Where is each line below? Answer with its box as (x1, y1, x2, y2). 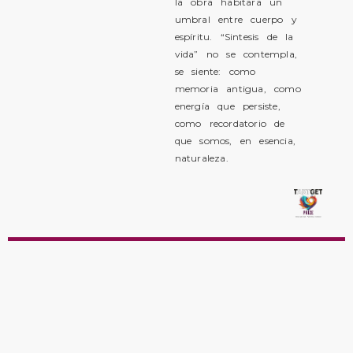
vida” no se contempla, (174, 48, 297, 60)
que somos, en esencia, (174, 135, 295, 147)
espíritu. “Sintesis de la (174, 31, 294, 43)
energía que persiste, (174, 100, 281, 112)
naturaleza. (174, 152, 229, 164)
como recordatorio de (174, 117, 285, 129)
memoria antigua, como (174, 83, 301, 95)
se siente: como (174, 65, 256, 77)
